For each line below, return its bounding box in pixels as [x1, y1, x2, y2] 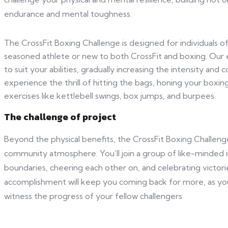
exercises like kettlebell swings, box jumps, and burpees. [4, 91, 216, 101]
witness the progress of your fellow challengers [4, 191, 182, 202]
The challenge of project [4, 110, 116, 124]
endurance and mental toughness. [4, 9, 132, 19]
